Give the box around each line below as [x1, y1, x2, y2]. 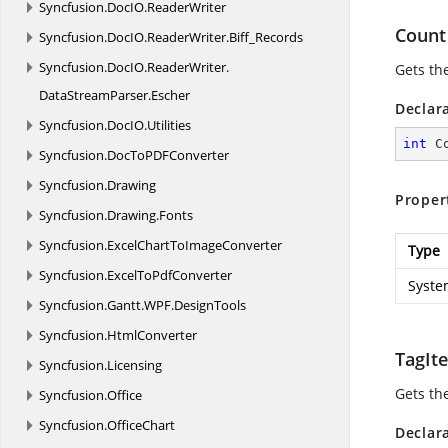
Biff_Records [229, 28, 303, 46]
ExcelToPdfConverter [107, 266, 232, 284]
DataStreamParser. [39, 86, 151, 104]
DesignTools [174, 296, 246, 314]
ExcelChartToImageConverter [107, 236, 282, 254]
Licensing [107, 356, 162, 374]
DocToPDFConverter [107, 146, 229, 164]
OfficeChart [107, 416, 175, 434]
